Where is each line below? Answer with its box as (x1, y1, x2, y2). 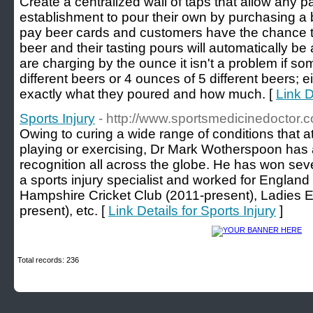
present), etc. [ (20, 203, 108, 218)
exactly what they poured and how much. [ (20, 87, 276, 101)
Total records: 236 (17, 256, 79, 264)
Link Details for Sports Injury (108, 203, 276, 218)
